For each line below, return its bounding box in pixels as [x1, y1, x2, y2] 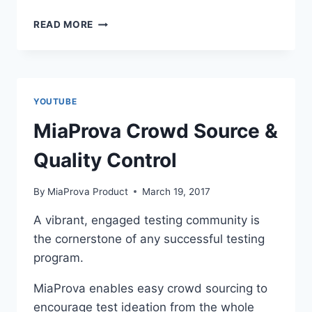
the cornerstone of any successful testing [33, 231, 265, 246]
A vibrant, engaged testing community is [33, 212, 260, 227]
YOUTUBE [33, 96, 77, 107]
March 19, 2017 [142, 185, 211, 197]
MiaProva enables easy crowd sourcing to [33, 281, 267, 295]
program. [33, 250, 84, 265]
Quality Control [33, 148, 177, 173]
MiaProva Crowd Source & [33, 119, 278, 143]
